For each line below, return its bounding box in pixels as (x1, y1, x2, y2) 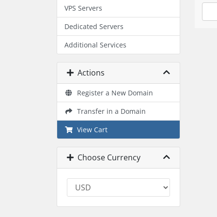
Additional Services (64, 40, 126, 49)
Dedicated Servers (64, 22, 124, 31)
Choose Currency (74, 152, 140, 163)
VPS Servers (64, 3, 102, 13)
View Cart (73, 125, 108, 134)
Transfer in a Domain (73, 107, 146, 116)
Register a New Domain (73, 88, 153, 97)
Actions (74, 67, 105, 78)
